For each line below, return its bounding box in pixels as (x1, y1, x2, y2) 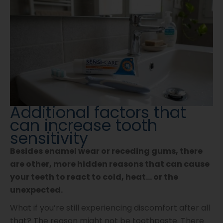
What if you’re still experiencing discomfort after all (10, 202, 210, 214)
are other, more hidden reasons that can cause (10, 158, 210, 170)
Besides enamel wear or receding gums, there (10, 145, 203, 157)
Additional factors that (10, 101, 186, 124)
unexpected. (10, 184, 63, 196)
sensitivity (10, 127, 88, 150)
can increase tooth (10, 114, 157, 137)
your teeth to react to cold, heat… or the (10, 171, 178, 183)
